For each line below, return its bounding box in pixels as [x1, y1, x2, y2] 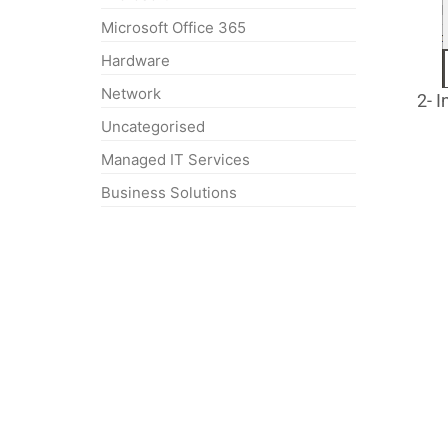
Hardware [101, 51, 171, 71]
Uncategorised [101, 117, 206, 137]
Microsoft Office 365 [101, 18, 247, 38]
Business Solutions [101, 183, 238, 203]
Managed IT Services [101, 150, 251, 170]
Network [101, 84, 162, 104]
